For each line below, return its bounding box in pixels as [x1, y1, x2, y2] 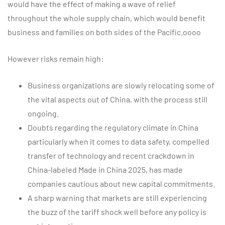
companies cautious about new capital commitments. [28, 179, 215, 188]
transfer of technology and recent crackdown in [28, 151, 194, 160]
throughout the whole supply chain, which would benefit [8, 13, 205, 23]
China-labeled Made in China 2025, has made [28, 165, 183, 174]
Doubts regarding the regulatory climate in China [28, 123, 198, 132]
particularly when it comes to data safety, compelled [28, 137, 209, 146]
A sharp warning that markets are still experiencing [28, 193, 207, 202]
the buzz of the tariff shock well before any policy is [28, 207, 206, 216]
